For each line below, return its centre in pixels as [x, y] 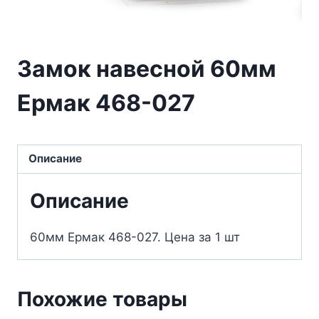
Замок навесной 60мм [147, 68]
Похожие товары [102, 299]
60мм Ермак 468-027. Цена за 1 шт [135, 237]
